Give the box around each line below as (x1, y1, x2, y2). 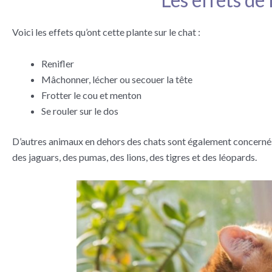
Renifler (41, 57, 74, 69)
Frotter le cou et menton (41, 89, 141, 101)
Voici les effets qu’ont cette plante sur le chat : (12, 26, 200, 38)
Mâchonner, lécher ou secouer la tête (41, 73, 192, 85)
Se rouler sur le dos (41, 104, 118, 117)
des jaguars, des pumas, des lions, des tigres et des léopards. (12, 151, 257, 163)
